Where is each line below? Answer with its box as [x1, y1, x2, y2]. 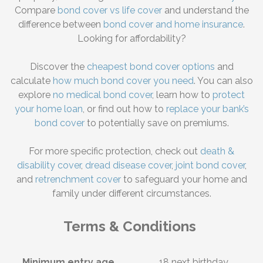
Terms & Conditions [63, 218, 196, 235]
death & [200, 146, 234, 157]
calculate [10, 75, 53, 87]
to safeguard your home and [120, 174, 247, 186]
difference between [18, 19, 103, 31]
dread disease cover [85, 160, 171, 171]
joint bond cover [175, 160, 245, 171]
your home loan [14, 103, 83, 115]
